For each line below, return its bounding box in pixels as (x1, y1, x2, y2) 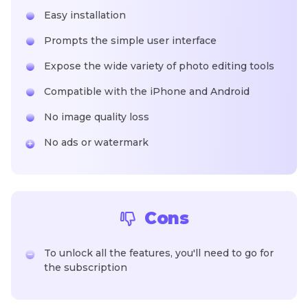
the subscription (44, 261, 127, 274)
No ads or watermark (44, 136, 148, 149)
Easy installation (44, 9, 126, 22)
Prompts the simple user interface (44, 34, 217, 47)
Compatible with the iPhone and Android (44, 85, 250, 98)
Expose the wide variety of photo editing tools (44, 60, 274, 73)
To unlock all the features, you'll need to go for (44, 247, 274, 260)
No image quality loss (44, 111, 149, 124)
